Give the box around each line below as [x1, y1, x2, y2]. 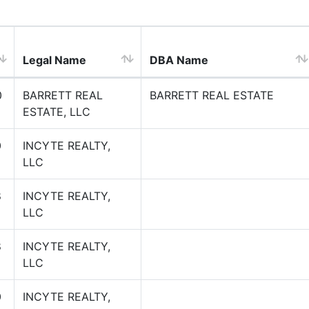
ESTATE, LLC [23, 105, 90, 119]
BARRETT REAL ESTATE [150, 88, 274, 102]
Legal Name [23, 53, 86, 67]
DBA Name [150, 53, 208, 67]
